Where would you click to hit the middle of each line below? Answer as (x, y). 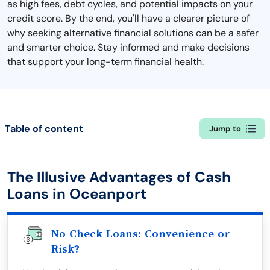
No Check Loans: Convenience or (141, 234)
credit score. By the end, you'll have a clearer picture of (128, 18)
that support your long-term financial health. (105, 62)
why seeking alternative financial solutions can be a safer (133, 33)
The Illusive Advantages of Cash (119, 177)
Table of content (44, 128)
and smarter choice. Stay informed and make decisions (128, 47)
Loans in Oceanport (77, 194)
